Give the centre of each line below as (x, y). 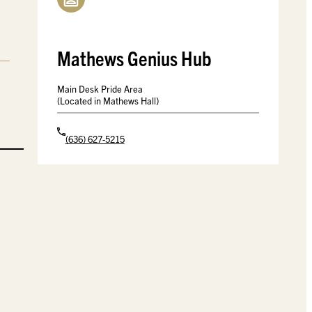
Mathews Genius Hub (134, 57)
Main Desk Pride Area (100, 88)
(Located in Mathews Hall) (108, 100)
